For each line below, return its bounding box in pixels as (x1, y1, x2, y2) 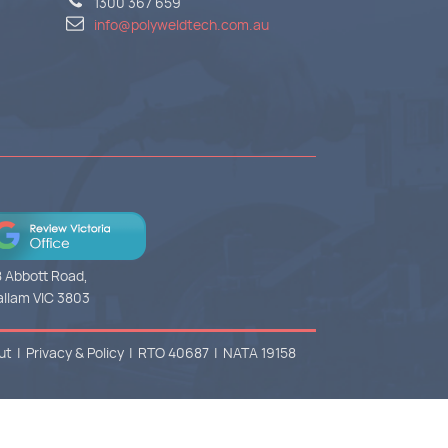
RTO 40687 (138, 343, 209, 363)
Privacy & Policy (26, 343, 124, 363)
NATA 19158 (223, 343, 296, 363)
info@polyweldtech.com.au (94, 15, 269, 34)
